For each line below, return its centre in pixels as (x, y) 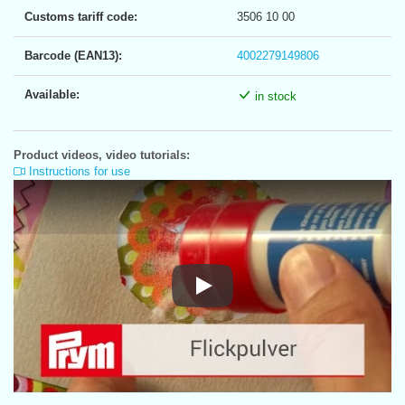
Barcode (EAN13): (73, 55)
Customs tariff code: (81, 16)
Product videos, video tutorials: (102, 155)
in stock (274, 96)
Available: (52, 94)
